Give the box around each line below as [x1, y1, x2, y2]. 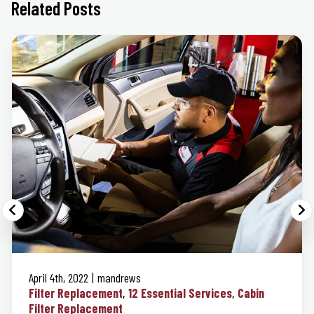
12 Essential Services [128, 285, 232, 301]
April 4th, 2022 [29, 269, 88, 285]
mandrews [97, 269, 141, 285]
